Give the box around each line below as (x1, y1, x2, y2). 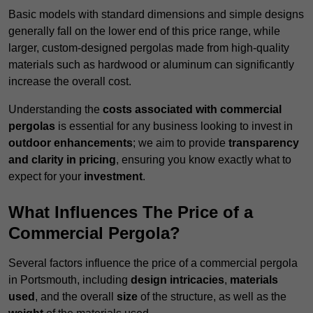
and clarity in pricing (8, 154, 116, 166)
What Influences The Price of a (8, 203, 253, 222)
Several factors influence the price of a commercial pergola (8, 257, 298, 270)
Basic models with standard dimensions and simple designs (8, 8, 304, 21)
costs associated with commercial (103, 103, 282, 116)
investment (84, 170, 143, 183)
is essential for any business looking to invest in (55, 120, 293, 133)
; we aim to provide (133, 137, 228, 150)
